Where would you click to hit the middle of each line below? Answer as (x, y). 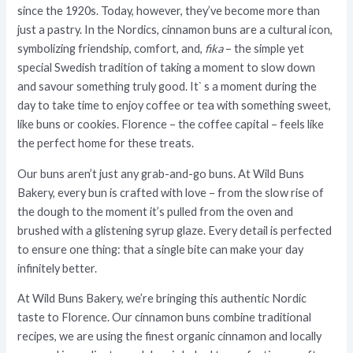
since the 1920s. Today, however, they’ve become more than (169, 11)
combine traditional (261, 318)
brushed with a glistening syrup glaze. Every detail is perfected (175, 230)
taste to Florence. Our (76, 318)
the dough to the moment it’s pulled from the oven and (156, 211)
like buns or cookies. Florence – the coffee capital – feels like (171, 124)
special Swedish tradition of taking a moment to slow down (167, 68)
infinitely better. (58, 268)
